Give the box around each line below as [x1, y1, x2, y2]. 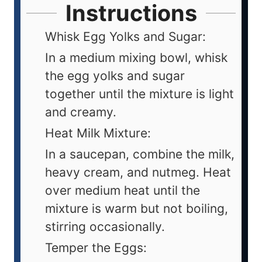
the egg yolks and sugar [45, 68, 185, 83]
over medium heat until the [45, 182, 200, 198]
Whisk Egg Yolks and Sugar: [45, 29, 206, 44]
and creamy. [45, 104, 116, 119]
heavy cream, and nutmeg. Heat [45, 164, 231, 180]
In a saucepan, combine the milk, [45, 146, 235, 161]
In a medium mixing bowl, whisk [45, 50, 227, 65]
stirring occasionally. [45, 219, 165, 234]
